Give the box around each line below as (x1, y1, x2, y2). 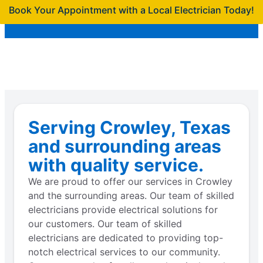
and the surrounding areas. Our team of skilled (28, 190, 234, 202)
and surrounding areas (28, 136, 221, 157)
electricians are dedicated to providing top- (28, 232, 223, 244)
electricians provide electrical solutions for (28, 204, 218, 216)
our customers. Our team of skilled (28, 218, 182, 230)
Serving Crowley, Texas (28, 117, 231, 139)
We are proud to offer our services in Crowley (28, 176, 232, 188)
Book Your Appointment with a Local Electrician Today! (9, 4, 254, 16)
